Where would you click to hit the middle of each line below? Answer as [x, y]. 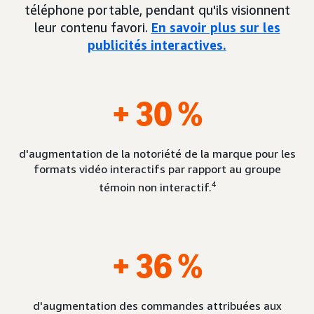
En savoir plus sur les [216, 27]
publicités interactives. [157, 45]
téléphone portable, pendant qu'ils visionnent [157, 10]
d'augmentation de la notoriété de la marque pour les [157, 153]
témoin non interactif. [155, 187]
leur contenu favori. [93, 27]
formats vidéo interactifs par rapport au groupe [157, 169]
